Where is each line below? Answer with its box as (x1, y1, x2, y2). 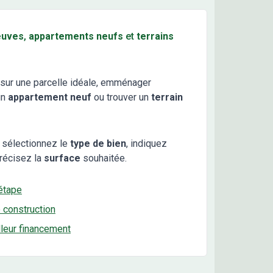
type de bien (70, 138, 126, 150)
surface (44, 152, 80, 165)
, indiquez (126, 138, 167, 150)
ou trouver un (91, 91, 149, 104)
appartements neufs (29, 30, 123, 43)
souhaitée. (83, 152, 127, 165)
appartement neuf (8, 91, 91, 104)
